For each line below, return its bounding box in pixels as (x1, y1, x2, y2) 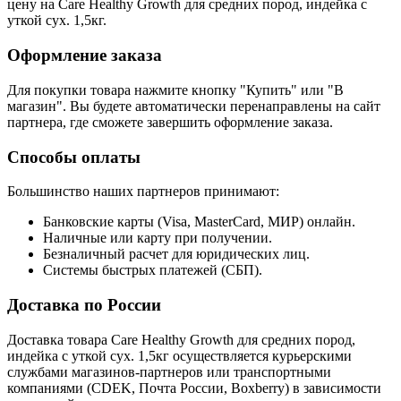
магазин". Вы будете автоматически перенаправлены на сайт (7, 98, 380, 114)
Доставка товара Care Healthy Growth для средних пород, (7, 331, 355, 347)
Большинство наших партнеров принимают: (7, 183, 279, 200)
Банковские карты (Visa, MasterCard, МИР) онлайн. (43, 214, 355, 230)
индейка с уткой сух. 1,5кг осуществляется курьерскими (7, 347, 352, 363)
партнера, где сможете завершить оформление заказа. (7, 114, 333, 130)
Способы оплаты (7, 147, 141, 166)
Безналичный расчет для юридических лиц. (43, 246, 310, 262)
